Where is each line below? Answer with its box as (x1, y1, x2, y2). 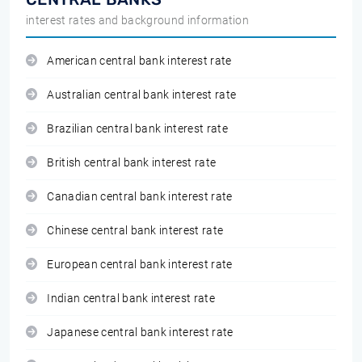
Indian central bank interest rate (47, 292, 215, 305)
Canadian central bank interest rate (47, 190, 233, 204)
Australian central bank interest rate (47, 88, 237, 102)
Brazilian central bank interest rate (47, 122, 228, 136)
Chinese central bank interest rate (47, 224, 224, 238)
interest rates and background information (26, 14, 250, 27)
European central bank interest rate (47, 258, 233, 271)
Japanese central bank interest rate (47, 326, 234, 339)
